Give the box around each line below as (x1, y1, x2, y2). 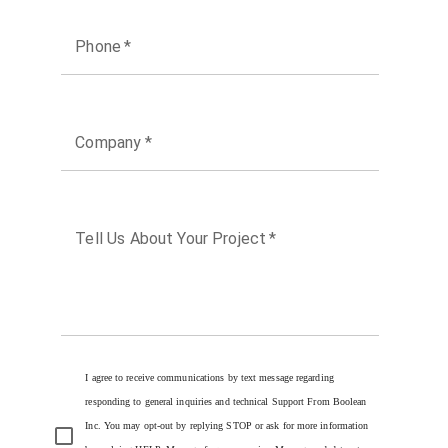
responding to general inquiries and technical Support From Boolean (85, 395, 367, 407)
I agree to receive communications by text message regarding (85, 371, 334, 383)
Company (75, 132, 142, 152)
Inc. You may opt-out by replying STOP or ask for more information (85, 419, 369, 431)
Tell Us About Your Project (75, 228, 267, 248)
